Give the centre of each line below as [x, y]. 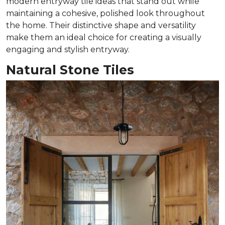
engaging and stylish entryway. [68, 49]
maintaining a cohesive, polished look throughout [105, 13]
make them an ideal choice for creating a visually [104, 37]
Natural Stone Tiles [70, 70]
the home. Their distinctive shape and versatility [101, 25]
